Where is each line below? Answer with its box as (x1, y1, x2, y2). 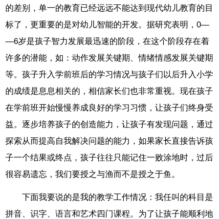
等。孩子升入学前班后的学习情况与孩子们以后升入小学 (5, 69, 214, 79)
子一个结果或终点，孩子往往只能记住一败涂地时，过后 (5, 153, 214, 162)
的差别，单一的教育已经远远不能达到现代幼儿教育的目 (5, 3, 214, 13)
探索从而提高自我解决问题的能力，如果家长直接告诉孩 (5, 136, 214, 146)
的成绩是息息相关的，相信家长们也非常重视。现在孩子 (5, 86, 214, 96)
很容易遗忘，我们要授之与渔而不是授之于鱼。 (5, 169, 180, 179)
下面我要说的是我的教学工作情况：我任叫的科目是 (22, 192, 214, 202)
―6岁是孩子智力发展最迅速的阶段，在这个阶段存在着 (5, 36, 210, 46)
